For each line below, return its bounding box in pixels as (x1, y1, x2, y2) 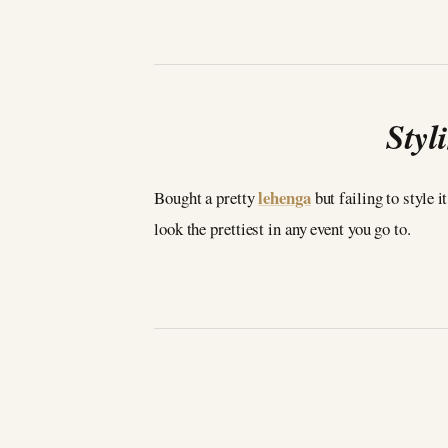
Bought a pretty (154, 185, 259, 209)
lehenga (258, 184, 311, 210)
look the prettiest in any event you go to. (154, 216, 411, 240)
